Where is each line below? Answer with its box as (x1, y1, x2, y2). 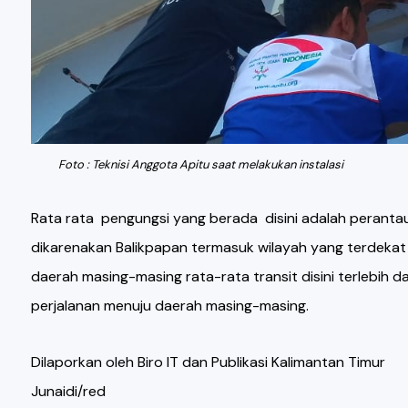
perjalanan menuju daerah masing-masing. (30, 295, 309, 315)
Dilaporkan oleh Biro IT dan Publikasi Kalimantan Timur (30, 352, 385, 372)
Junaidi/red (30, 381, 106, 401)
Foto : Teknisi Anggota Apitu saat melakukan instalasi (57, 156, 343, 172)
